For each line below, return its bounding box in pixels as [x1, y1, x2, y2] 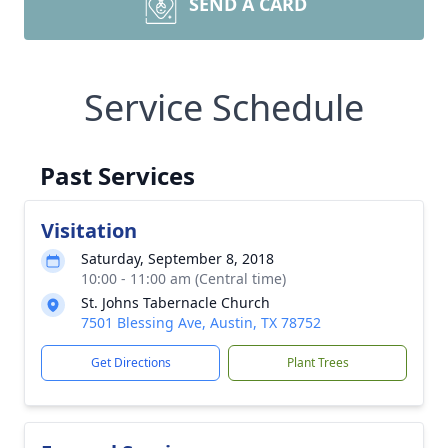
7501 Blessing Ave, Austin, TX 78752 [81, 313, 321, 332]
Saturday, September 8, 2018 [81, 249, 274, 268]
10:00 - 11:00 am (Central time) [81, 269, 286, 288]
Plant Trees [286, 354, 349, 371]
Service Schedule [84, 83, 364, 132]
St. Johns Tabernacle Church [81, 293, 270, 312]
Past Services [40, 159, 195, 192]
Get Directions [90, 354, 171, 371]
